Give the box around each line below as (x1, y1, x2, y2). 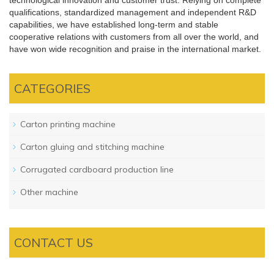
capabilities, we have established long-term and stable (9, 20, 218, 29)
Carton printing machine (20, 119, 116, 130)
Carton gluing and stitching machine (20, 141, 165, 152)
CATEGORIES (14, 81, 91, 96)
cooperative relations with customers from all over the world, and (9, 32, 259, 42)
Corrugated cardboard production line (20, 164, 174, 175)
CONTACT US (14, 235, 93, 250)
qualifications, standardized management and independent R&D (9, 7, 256, 17)
